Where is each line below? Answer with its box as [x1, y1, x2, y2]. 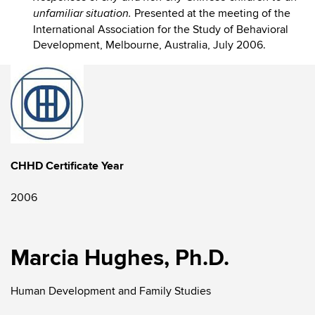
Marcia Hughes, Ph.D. [11, 245, 229, 272]
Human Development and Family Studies [11, 284, 211, 298]
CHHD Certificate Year [11, 159, 124, 173]
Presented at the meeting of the [131, 6, 290, 20]
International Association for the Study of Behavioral [33, 22, 288, 37]
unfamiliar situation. [33, 7, 131, 20]
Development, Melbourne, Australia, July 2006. [33, 38, 266, 52]
